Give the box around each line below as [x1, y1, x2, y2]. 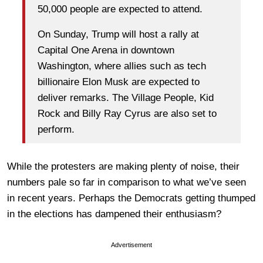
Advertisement [111, 241, 152, 249]
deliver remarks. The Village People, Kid [38, 92, 214, 103]
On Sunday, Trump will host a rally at [38, 28, 199, 40]
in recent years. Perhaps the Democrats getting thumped [7, 193, 255, 204]
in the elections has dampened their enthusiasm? [7, 208, 221, 220]
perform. [38, 123, 75, 135]
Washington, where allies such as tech [38, 60, 206, 72]
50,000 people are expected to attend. [38, 3, 203, 15]
